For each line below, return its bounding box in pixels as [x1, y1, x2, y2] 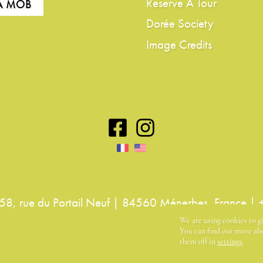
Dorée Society [146, 15, 214, 32]
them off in [180, 238, 217, 247]
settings [217, 238, 242, 247]
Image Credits [146, 36, 212, 52]
